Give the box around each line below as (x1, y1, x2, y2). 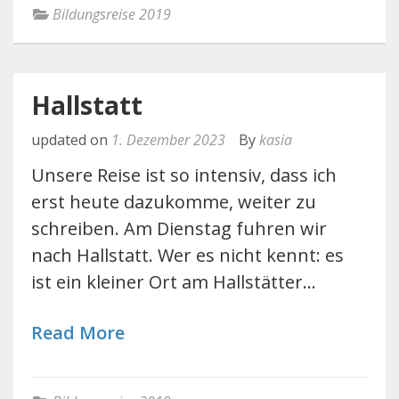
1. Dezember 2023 (111, 130, 225, 150)
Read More (31, 321, 125, 345)
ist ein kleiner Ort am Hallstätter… (31, 270, 316, 294)
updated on (31, 130, 111, 150)
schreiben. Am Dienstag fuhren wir (31, 216, 327, 240)
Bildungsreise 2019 (53, 4, 171, 24)
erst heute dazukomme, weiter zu (31, 190, 316, 214)
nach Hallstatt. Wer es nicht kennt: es (31, 243, 344, 267)
